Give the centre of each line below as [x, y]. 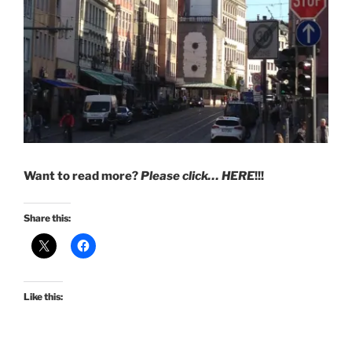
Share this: [47, 218]
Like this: [43, 297]
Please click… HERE [198, 176]
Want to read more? [82, 176]
